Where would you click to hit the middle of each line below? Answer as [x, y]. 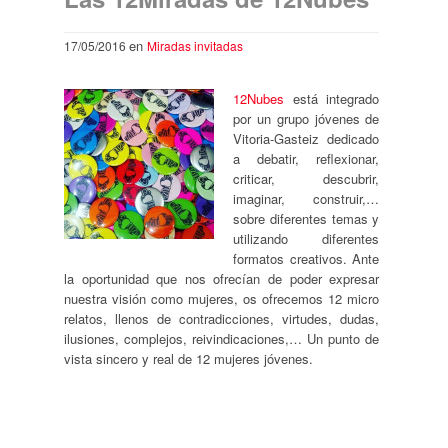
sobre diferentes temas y [306, 218]
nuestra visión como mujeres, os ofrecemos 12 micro [221, 298]
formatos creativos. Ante [306, 258]
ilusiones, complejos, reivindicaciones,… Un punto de [221, 338]
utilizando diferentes [306, 238]
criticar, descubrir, [306, 178]
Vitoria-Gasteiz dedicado [306, 138]
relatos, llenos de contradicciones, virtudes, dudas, [221, 318]
